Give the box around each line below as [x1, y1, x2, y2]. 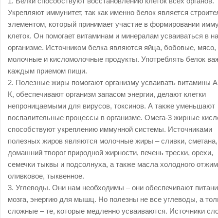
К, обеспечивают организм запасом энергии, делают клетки [8, 90, 206, 98]
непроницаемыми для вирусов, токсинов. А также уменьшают [8, 102, 215, 110]
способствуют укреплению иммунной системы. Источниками [8, 125, 212, 133]
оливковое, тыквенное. [8, 172, 84, 180]
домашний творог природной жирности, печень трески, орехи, [8, 148, 213, 157]
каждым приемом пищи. [8, 67, 87, 75]
